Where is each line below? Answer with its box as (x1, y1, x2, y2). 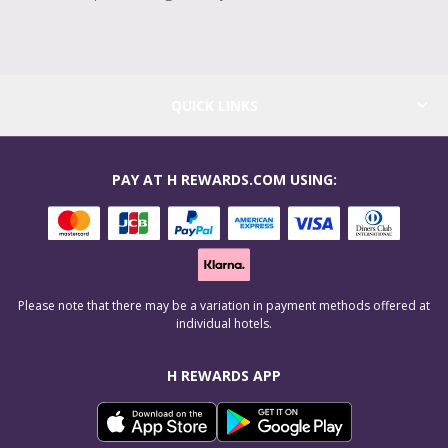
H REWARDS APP (167, 366, 281, 386)
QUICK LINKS (170, 95, 258, 115)
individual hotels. (176, 315, 272, 333)
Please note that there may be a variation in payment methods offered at (18, 297, 430, 315)
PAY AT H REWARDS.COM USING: (111, 169, 337, 189)
